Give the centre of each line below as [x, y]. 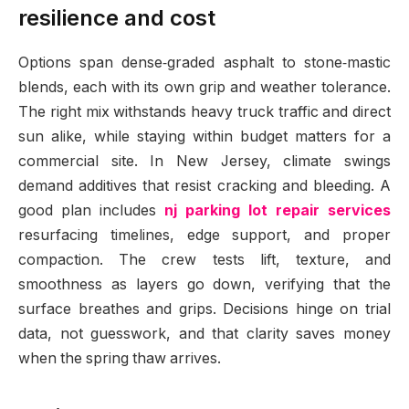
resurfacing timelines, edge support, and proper [204, 236]
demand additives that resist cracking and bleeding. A [204, 186]
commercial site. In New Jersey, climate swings [204, 162]
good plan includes [91, 211]
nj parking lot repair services [278, 211]
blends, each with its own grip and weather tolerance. [204, 88]
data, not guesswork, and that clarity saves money [204, 334]
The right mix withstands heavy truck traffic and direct [204, 112]
